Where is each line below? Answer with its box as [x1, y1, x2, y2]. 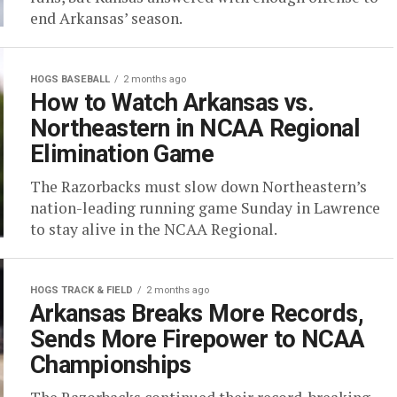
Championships [30, 351, 191, 379]
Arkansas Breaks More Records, [30, 300, 364, 328]
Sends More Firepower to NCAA [30, 325, 365, 354]
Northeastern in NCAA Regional [30, 114, 361, 143]
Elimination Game [30, 140, 214, 168]
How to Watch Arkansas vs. [30, 89, 315, 117]
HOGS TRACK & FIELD [30, 284, 133, 296]
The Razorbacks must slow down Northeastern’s [30, 176, 367, 197]
